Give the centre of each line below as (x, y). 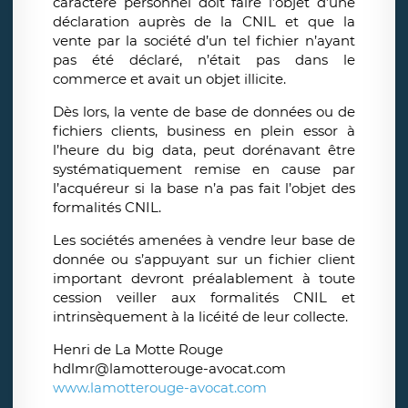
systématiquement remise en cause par (204, 169)
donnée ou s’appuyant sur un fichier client (204, 260)
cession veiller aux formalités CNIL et (204, 298)
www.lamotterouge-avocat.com (160, 388)
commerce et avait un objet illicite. (171, 79)
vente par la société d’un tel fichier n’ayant (204, 41)
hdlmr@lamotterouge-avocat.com (169, 369)
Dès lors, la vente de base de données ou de (204, 112)
